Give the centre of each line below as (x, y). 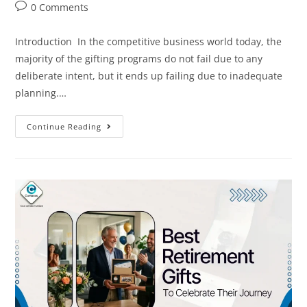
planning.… (41, 93)
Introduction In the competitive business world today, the (149, 42)
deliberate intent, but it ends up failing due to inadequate (149, 76)
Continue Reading (64, 127)
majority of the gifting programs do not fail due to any (139, 59)
